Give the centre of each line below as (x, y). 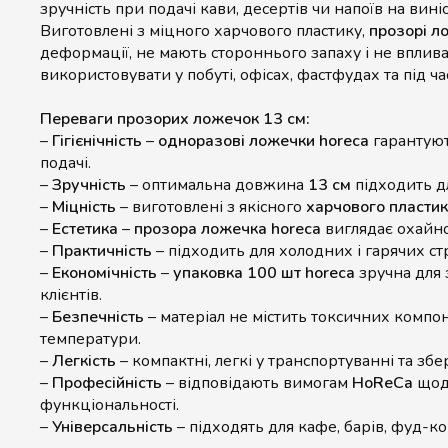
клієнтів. (71, 295)
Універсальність (112, 427)
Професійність (107, 383)
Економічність (104, 273)
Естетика (85, 229)
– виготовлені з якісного (211, 207)
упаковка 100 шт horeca (264, 273)
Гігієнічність (97, 141)
